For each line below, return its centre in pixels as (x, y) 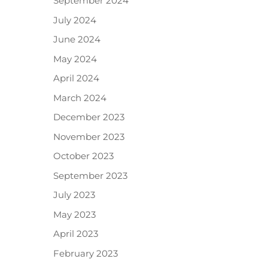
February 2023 (86, 253)
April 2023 (76, 234)
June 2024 (77, 39)
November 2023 (89, 136)
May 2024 (75, 59)
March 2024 (80, 98)
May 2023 (75, 214)
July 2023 (74, 195)
